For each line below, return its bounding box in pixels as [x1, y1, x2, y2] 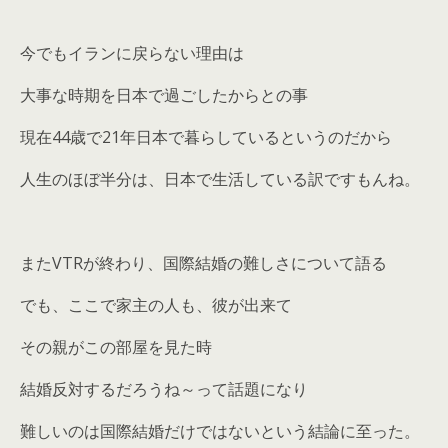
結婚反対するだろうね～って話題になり [20, 377, 308, 400]
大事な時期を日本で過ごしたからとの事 [20, 83, 308, 106]
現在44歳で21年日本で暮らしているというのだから [20, 125, 392, 148]
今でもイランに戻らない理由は [20, 41, 244, 64]
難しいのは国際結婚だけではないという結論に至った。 [20, 419, 420, 442]
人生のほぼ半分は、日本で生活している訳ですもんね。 [20, 167, 420, 190]
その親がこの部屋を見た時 [20, 335, 212, 358]
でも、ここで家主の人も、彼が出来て [20, 293, 292, 316]
